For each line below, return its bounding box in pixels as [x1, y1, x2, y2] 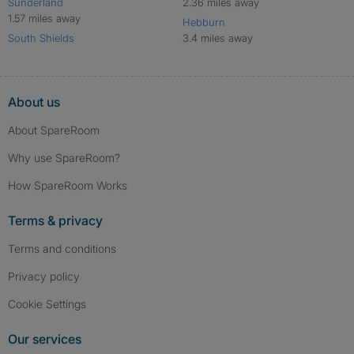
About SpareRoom [8, 123, 100, 137]
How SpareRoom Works [8, 179, 127, 192]
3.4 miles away [182, 32, 253, 44]
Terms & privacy [8, 213, 103, 228]
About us [8, 94, 60, 110]
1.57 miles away [8, 12, 81, 24]
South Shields [8, 32, 74, 44]
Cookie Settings [16, 297, 86, 311]
